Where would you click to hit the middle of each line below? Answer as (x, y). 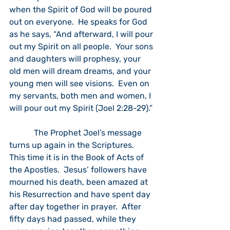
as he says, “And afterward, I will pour (82, 34)
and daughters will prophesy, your (76, 59)
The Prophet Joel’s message (76, 133)
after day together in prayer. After (76, 207)
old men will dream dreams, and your (81, 71)
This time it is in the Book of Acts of (78, 157)
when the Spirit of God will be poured (82, 9)
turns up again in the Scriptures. (74, 145)
